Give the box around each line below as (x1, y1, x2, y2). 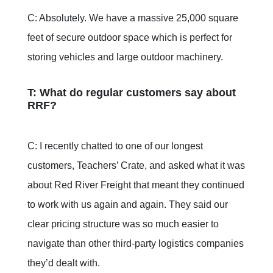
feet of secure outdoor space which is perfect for (27, 32, 232, 43)
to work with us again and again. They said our (27, 199, 228, 210)
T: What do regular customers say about (27, 87, 236, 99)
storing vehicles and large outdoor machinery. (27, 52, 223, 63)
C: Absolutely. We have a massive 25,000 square (27, 13, 238, 24)
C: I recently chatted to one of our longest (27, 141, 203, 152)
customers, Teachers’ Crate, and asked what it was (27, 160, 245, 171)
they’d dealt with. (27, 258, 100, 269)
